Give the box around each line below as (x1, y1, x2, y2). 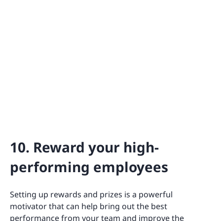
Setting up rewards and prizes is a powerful (10, 188, 173, 200)
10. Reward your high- (10, 137, 159, 156)
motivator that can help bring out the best (10, 200, 167, 212)
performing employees (10, 157, 168, 176)
